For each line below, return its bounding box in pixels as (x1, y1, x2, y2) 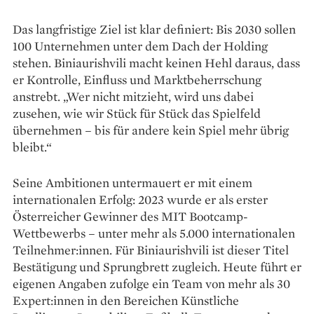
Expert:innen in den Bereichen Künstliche (13, 292, 239, 308)
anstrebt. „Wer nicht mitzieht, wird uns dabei (13, 88, 254, 104)
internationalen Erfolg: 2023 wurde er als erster (13, 191, 268, 207)
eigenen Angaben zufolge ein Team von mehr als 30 (13, 275, 290, 292)
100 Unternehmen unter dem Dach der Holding (13, 37, 268, 54)
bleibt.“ (13, 138, 52, 155)
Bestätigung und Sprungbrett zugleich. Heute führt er (13, 258, 301, 275)
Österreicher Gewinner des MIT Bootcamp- (13, 207, 248, 224)
